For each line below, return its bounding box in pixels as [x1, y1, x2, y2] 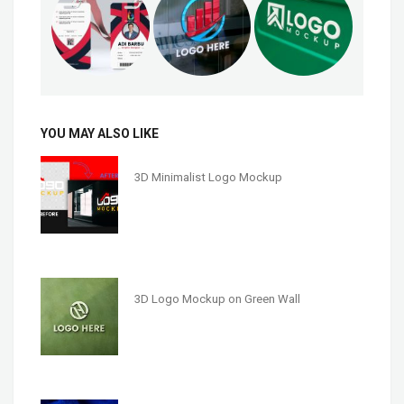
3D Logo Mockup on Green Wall [133, 291, 300, 306]
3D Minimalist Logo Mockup [133, 170, 282, 184]
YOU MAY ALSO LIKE [41, 125, 159, 141]
